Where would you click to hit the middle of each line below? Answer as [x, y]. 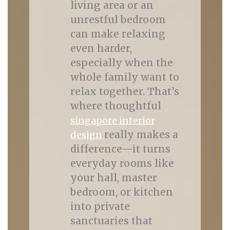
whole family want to [124, 77]
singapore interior [112, 120]
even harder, [101, 48]
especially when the [121, 63]
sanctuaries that [111, 221]
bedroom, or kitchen [121, 192]
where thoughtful [116, 106]
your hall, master [113, 178]
